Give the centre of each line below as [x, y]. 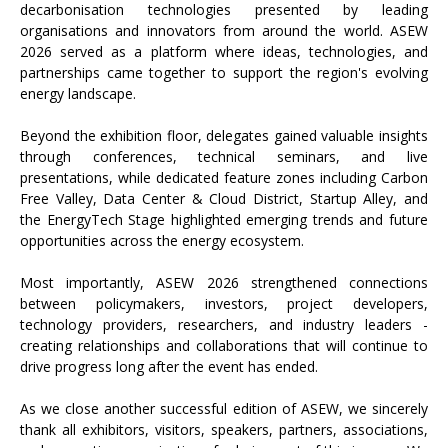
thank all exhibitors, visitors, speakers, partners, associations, [224, 429]
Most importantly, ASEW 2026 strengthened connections [224, 282]
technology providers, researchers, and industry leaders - [224, 324]
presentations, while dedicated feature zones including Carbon [224, 177]
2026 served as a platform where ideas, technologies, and [224, 51]
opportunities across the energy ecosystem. [162, 240]
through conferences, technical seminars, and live [224, 156]
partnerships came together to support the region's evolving [224, 72]
